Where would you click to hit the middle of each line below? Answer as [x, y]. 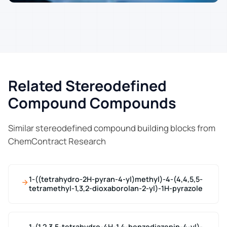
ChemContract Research [57, 141]
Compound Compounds [92, 103]
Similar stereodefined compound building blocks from [112, 128]
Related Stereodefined [87, 85]
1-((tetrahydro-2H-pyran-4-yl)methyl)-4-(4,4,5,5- [116, 179]
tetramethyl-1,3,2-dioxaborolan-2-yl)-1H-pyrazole [116, 188]
